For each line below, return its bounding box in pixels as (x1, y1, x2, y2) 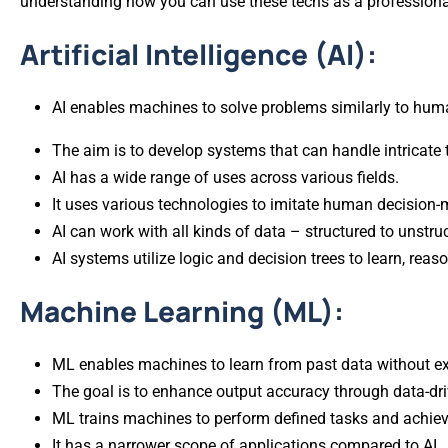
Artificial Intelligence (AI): (20, 35, 377, 74)
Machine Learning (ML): (20, 292, 344, 331)
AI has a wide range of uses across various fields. (52, 168, 399, 188)
